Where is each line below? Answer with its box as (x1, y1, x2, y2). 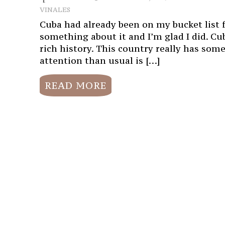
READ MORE (45, 79, 106, 92)
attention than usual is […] (40, 54, 160, 66)
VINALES (40, 5, 70, 14)
